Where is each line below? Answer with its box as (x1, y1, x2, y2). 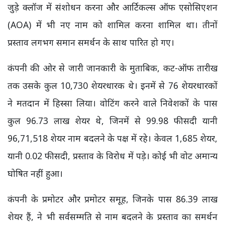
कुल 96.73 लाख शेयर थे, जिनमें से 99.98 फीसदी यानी (8, 114, 217, 127)
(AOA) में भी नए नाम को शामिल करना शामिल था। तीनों (8, 18, 217, 31)
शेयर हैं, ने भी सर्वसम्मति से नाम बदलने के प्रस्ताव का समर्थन (8, 210, 217, 222)
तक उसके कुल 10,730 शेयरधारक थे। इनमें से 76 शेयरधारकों (8, 79, 217, 91)
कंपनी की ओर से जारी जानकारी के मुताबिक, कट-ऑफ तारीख (8, 61, 217, 74)
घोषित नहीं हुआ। (8, 167, 63, 179)
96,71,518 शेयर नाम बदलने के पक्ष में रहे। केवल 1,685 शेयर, (8, 132, 217, 144)
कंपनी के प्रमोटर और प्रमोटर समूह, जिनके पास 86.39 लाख (8, 192, 217, 205)
